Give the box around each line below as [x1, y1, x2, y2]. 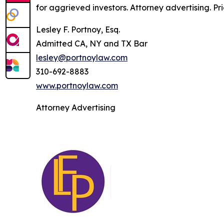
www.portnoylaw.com [36, 80, 118, 91]
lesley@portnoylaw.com [36, 52, 127, 63]
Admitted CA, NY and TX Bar [36, 38, 147, 49]
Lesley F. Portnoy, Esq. [36, 24, 120, 35]
